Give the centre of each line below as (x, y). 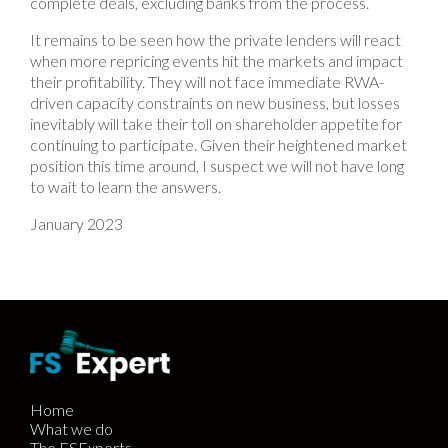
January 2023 (76, 223)
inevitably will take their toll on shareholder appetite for (216, 123)
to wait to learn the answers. (125, 186)
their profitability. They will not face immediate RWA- (207, 81)
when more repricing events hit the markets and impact (216, 60)
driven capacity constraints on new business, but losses (215, 102)
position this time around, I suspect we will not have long (217, 165)
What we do (71, 428)
